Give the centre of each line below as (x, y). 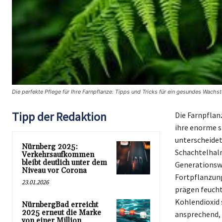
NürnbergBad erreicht (60, 205)
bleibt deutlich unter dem (64, 163)
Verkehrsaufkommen (58, 155)
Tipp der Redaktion (59, 116)
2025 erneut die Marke (61, 213)
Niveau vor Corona (54, 170)
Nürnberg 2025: (50, 147)
